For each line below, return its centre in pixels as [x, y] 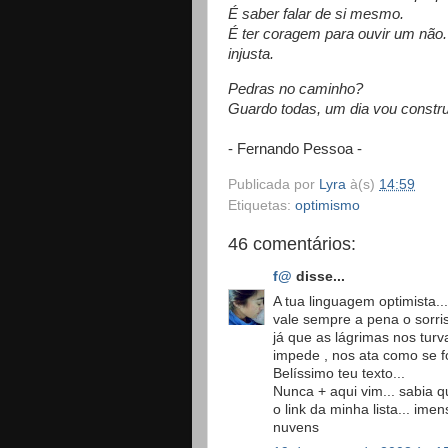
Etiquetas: [261, 205]
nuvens [296, 427]
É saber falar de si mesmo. [316, 13]
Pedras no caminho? [295, 88]
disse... [318, 277]
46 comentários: [292, 243]
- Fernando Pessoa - [295, 148]
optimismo [327, 205]
